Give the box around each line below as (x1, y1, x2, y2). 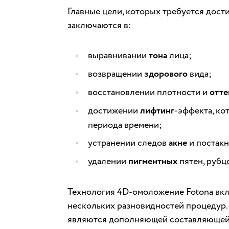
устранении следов (88, 136, 169, 149)
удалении (88, 154, 128, 168)
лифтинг (140, 104, 174, 118)
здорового (144, 67, 188, 81)
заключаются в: (67, 18, 131, 32)
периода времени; (88, 118, 162, 131)
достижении (88, 104, 140, 117)
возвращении (88, 67, 144, 80)
